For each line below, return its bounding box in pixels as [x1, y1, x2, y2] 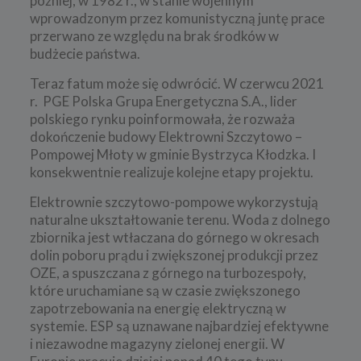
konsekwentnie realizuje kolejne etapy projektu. [29, 163, 313, 180]
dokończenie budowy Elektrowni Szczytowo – [29, 127, 302, 145]
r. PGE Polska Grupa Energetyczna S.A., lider [29, 92, 297, 110]
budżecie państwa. [29, 44, 140, 62]
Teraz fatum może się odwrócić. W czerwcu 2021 [29, 74, 324, 92]
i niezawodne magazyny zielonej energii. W [29, 334, 284, 352]
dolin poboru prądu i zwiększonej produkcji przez [29, 246, 318, 263]
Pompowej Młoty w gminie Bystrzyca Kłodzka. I [29, 145, 316, 163]
